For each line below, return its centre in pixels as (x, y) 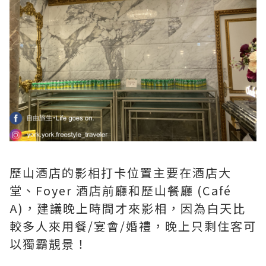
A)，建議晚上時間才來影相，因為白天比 (128, 208)
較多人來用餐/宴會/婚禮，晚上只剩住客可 (133, 226)
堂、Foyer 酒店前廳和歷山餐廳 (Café (121, 191)
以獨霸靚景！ (49, 244)
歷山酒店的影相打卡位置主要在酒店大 (121, 173)
